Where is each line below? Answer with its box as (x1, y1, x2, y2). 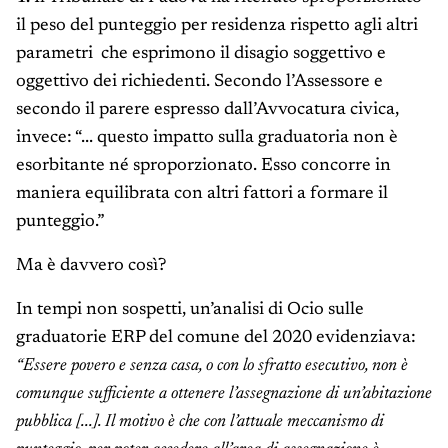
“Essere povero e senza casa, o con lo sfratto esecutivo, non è (16, 357, 408, 376)
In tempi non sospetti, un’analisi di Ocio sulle (16, 301, 364, 320)
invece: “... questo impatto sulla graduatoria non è (16, 129, 398, 148)
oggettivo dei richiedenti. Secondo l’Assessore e (16, 73, 383, 92)
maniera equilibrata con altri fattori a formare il (16, 185, 388, 204)
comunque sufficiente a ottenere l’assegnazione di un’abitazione (16, 385, 432, 404)
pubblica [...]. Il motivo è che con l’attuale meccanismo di (16, 413, 384, 432)
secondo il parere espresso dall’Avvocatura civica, (16, 101, 399, 120)
